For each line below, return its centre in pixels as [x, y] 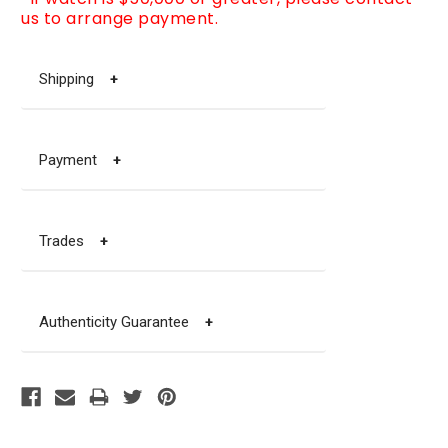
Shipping [74, 78]
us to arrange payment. [119, 18]
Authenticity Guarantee [122, 321]
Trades [69, 240]
